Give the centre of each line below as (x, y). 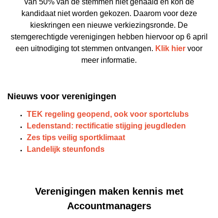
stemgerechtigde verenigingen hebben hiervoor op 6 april (109, 37)
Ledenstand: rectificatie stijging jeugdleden (106, 126)
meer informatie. (109, 60)
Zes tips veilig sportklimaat (76, 137)
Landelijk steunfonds (66, 149)
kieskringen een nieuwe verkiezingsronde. (104, 25)
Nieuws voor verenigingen (62, 96)
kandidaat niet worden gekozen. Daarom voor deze (109, 13)
